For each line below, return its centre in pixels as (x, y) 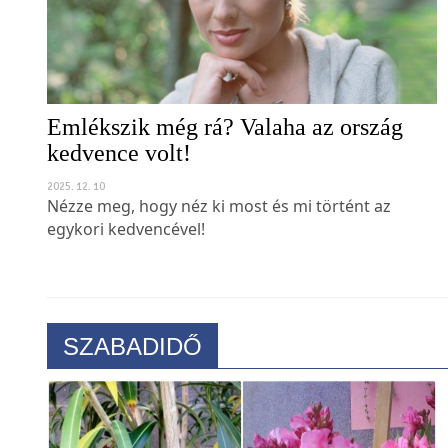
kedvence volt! (119, 171)
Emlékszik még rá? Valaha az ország (225, 145)
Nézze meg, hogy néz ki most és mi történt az (219, 224)
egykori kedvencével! (126, 247)
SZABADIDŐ (132, 365)
